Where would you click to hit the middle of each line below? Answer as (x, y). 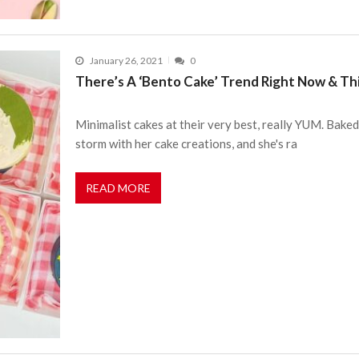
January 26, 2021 (126, 60)
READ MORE (119, 188)
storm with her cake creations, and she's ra (187, 143)
